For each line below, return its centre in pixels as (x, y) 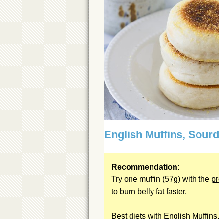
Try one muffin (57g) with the (161, 179)
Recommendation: (146, 167)
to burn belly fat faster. (149, 191)
